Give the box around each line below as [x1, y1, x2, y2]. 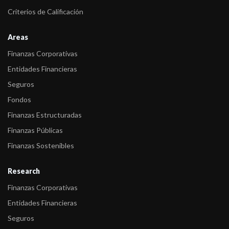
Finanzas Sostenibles [8, 141, 74, 150]
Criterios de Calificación [8, 7, 83, 16]
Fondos [8, 95, 31, 104]
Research [8, 167, 40, 175]
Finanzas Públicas [8, 126, 63, 134]
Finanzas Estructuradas [8, 110, 82, 119]
